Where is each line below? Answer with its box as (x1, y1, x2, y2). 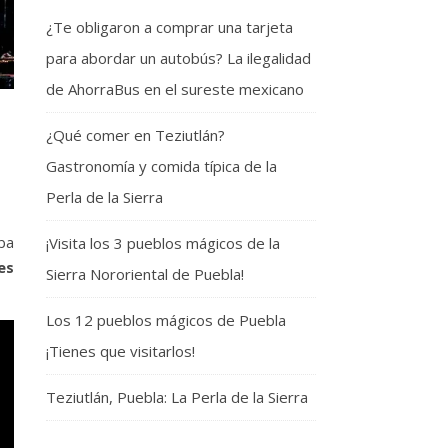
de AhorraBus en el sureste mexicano (46, 78, 304, 99)
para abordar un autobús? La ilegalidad (46, 47, 311, 68)
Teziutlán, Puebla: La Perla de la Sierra (46, 386, 308, 407)
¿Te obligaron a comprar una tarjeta (46, 16, 293, 37)
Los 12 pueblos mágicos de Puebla (46, 309, 286, 330)
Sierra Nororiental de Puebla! (46, 263, 244, 284)
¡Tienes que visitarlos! (46, 340, 195, 361)
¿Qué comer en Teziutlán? (46, 124, 225, 145)
